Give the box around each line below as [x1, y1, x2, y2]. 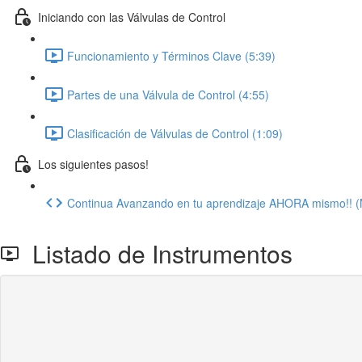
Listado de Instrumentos [19, 236, 293, 271]
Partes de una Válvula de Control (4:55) [67, 86, 269, 103]
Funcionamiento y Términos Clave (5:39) [67, 47, 276, 64]
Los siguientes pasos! [38, 155, 149, 172]
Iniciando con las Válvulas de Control [38, 8, 225, 25]
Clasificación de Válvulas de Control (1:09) [67, 124, 283, 141]
